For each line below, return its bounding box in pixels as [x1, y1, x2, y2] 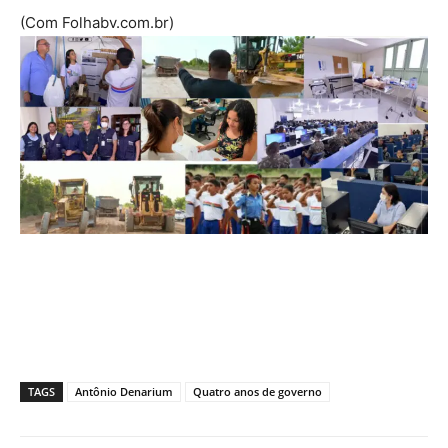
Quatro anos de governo [193, 384, 322, 400]
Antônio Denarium [75, 384, 173, 400]
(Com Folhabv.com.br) [20, 12, 174, 32]
